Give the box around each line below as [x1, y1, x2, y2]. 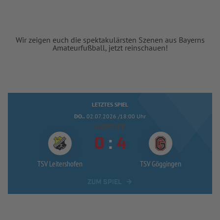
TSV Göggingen [139, 158, 181, 168]
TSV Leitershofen [37, 158, 82, 168]
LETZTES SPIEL [92, 100, 128, 108]
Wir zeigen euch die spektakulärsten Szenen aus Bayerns [15, 34, 205, 45]
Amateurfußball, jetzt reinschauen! [52, 42, 168, 53]
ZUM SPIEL [87, 177, 122, 187]
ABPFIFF [94, 122, 126, 133]
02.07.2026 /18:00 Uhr [86, 112, 146, 120]
